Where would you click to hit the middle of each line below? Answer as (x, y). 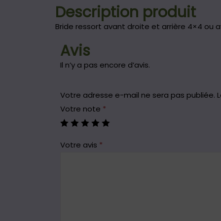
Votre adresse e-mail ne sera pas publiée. (138, 95)
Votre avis (80, 145)
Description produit (126, 12)
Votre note (81, 109)
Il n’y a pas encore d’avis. (105, 65)
